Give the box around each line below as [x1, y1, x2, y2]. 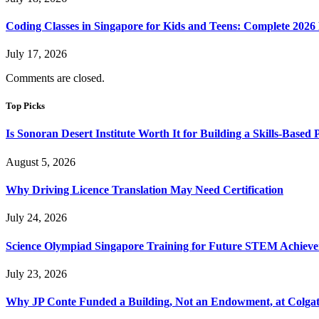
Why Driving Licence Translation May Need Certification [6, 184, 283, 197]
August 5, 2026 [6, 155, 75, 168]
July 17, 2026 [6, 48, 67, 61]
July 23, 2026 [6, 267, 67, 280]
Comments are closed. [6, 72, 105, 85]
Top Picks [6, 100, 45, 112]
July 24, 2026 [6, 211, 67, 224]
